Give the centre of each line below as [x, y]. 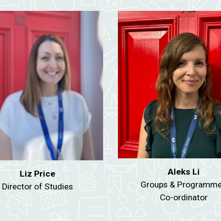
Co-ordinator [184, 198]
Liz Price [37, 174]
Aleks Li [184, 172]
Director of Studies [37, 187]
